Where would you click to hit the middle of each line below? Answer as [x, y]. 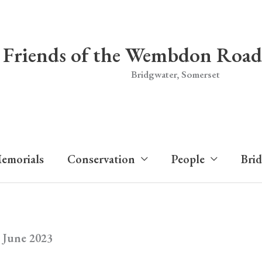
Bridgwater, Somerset [175, 74]
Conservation [101, 159]
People [188, 159]
